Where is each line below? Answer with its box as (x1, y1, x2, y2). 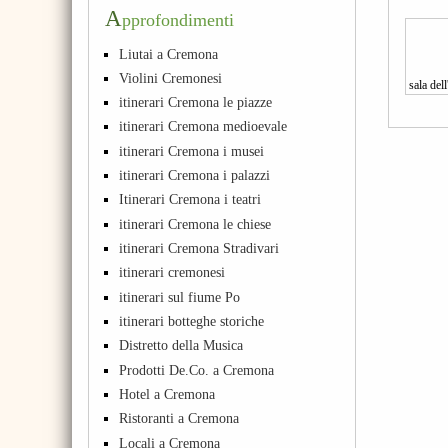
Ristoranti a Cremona (119, 410, 240, 427)
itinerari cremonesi (119, 264, 226, 281)
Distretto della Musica (119, 337, 244, 354)
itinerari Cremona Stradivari (119, 240, 280, 257)
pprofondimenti (122, 10, 234, 31)
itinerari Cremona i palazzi (119, 167, 271, 184)
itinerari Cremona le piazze (119, 94, 273, 111)
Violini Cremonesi (119, 69, 223, 86)
